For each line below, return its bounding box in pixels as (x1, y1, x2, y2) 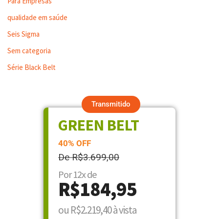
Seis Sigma (7, 29, 40, 39)
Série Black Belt (7, 62, 56, 72)
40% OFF (58, 138, 91, 148)
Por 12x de (58, 168, 96, 180)
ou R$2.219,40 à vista (58, 203, 136, 217)
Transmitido (91, 99, 131, 109)
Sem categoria (7, 45, 51, 55)
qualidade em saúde (7, 12, 67, 22)
